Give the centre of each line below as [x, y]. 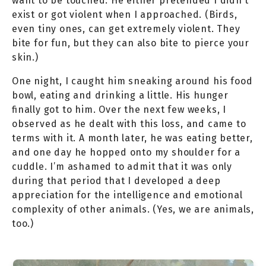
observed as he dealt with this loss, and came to [129, 123]
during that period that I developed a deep [116, 180]
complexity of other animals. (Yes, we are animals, [133, 209]
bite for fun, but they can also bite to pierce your [131, 43]
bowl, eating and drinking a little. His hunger [120, 95]
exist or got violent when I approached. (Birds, [125, 14]
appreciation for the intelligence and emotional [127, 195]
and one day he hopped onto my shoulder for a [126, 152]
